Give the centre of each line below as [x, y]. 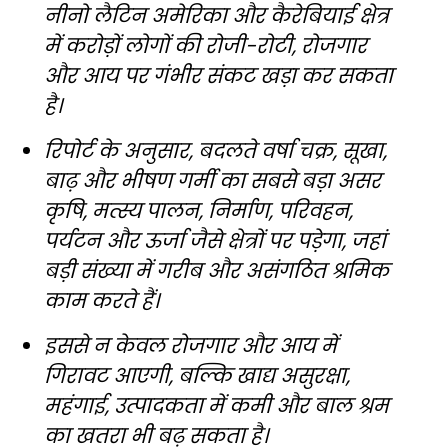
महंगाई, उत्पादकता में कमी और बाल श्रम [216, 406]
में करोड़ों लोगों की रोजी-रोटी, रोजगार [205, 46]
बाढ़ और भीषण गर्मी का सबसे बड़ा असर [212, 181]
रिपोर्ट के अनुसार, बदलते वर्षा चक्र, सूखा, [215, 151]
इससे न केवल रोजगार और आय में [190, 346]
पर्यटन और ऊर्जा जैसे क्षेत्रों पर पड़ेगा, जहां [215, 241]
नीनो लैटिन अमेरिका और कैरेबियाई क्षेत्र [216, 16]
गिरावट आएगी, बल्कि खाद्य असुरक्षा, [197, 376]
